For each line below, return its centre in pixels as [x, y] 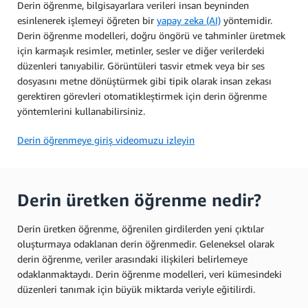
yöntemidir [245, 20]
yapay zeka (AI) [189, 20]
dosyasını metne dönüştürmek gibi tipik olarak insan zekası [144, 81]
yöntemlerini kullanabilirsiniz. [82, 111]
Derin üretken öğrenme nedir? [139, 200]
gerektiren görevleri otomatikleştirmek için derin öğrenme [142, 96]
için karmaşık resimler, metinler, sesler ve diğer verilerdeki [141, 51]
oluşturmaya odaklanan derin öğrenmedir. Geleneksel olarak [146, 244]
